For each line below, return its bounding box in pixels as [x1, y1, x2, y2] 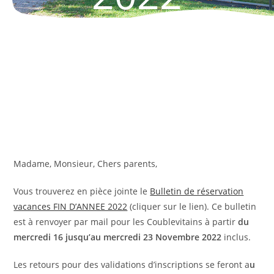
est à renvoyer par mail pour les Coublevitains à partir [13, 216, 239, 228]
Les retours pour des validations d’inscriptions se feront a [13, 259, 250, 270]
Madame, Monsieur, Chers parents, [13, 158, 158, 169]
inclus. [221, 231, 251, 243]
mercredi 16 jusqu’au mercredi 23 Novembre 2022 [13, 231, 222, 243]
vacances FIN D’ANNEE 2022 [13, 201, 128, 212]
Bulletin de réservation [150, 185, 244, 197]
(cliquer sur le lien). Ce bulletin [127, 201, 257, 212]
